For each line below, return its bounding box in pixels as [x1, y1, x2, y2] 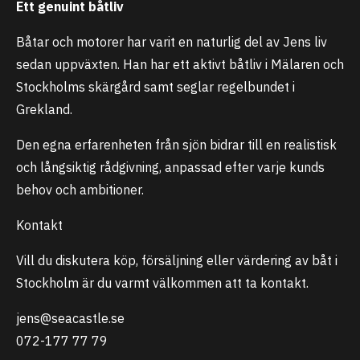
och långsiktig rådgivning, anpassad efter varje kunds [16, 159, 325, 175]
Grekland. [16, 101, 72, 117]
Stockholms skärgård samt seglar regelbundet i [16, 79, 295, 95]
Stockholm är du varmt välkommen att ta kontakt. [16, 275, 309, 291]
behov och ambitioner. [16, 182, 144, 198]
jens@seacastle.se [16, 310, 125, 326]
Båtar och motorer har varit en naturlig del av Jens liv [16, 34, 327, 50]
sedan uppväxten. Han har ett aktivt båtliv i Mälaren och [16, 56, 344, 72]
